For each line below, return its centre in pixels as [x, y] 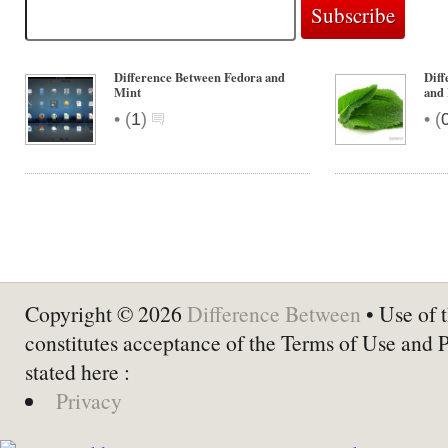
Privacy [88, 400]
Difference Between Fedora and [199, 77]
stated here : [77, 371]
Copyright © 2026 [106, 313]
